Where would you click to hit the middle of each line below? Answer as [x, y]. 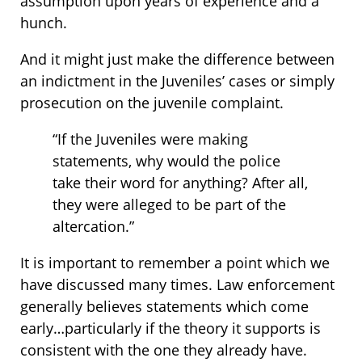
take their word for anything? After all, [180, 183]
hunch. [44, 23]
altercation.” [93, 227]
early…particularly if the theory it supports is [170, 328]
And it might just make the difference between [177, 59]
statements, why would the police [166, 161]
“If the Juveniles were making [150, 139]
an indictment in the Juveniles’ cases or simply [177, 81]
